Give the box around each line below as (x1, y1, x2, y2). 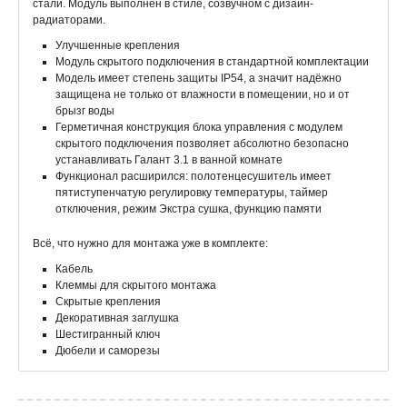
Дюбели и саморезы (55, 344, 160, 357)
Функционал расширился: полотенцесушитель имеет (55, 170, 332, 183)
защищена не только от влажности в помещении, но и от (55, 88, 350, 101)
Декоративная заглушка (55, 312, 179, 324)
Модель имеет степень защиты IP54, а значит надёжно (55, 72, 342, 84)
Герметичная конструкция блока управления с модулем (55, 121, 342, 134)
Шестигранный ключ (55, 328, 160, 341)
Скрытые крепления (55, 295, 161, 308)
